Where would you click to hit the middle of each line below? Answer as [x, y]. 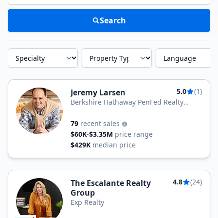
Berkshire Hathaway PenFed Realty [127, 102]
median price [114, 145]
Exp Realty [87, 202]
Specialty [19, 51]
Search [113, 20]
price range [134, 134]
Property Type [100, 51]
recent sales [101, 123]
